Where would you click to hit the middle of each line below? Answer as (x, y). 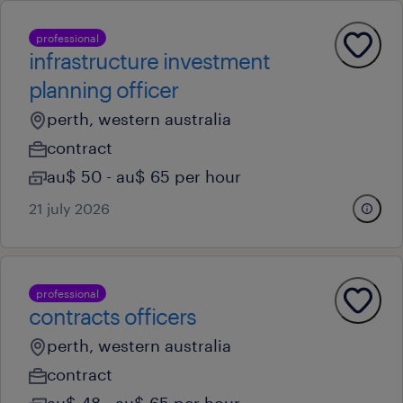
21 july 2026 (69, 208)
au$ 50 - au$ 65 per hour (144, 176)
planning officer (103, 90)
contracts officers (112, 316)
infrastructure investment (149, 61)
